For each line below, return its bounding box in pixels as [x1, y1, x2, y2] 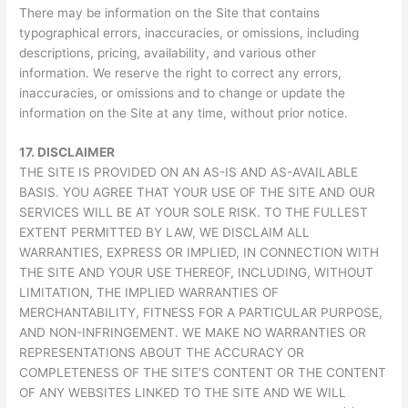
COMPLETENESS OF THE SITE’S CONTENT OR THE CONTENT [19, 365, 387, 381]
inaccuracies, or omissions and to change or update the [19, 85, 346, 100]
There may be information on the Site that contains [19, 5, 321, 20]
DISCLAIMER [37, 145, 116, 160]
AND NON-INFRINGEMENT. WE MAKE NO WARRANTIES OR [19, 325, 367, 341]
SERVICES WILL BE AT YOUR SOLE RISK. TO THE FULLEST [19, 205, 369, 220]
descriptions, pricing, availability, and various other [19, 45, 317, 60]
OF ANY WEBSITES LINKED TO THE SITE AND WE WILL [19, 385, 347, 401]
